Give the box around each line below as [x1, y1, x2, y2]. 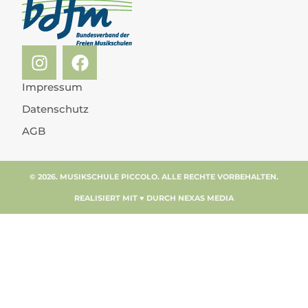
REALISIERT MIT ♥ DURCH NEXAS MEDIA [74, 192, 234, 203]
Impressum [22, 80, 82, 94]
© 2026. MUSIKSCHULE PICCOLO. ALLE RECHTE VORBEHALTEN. [30, 172, 278, 182]
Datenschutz [22, 102, 89, 116]
